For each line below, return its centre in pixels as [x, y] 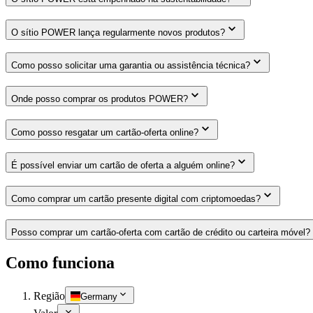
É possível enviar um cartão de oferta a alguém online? [123, 166]
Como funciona [60, 262]
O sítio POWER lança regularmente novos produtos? [118, 32]
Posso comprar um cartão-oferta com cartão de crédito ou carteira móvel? [161, 232]
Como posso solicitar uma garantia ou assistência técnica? [131, 66]
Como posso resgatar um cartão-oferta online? [105, 132]
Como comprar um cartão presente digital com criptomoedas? [136, 199]
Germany [99, 296]
